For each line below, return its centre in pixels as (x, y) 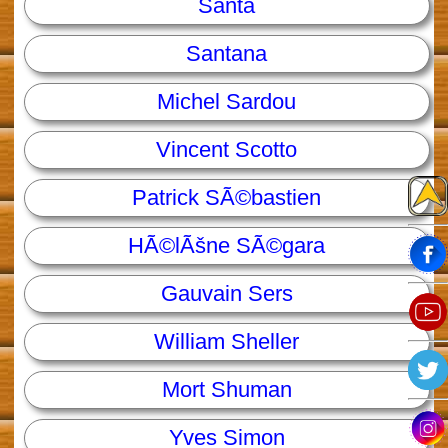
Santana (227, 54)
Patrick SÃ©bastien (227, 198)
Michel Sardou (227, 102)
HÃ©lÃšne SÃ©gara (227, 246)
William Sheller (227, 342)
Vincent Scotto (227, 150)
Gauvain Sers (226, 294)
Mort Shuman (226, 390)
